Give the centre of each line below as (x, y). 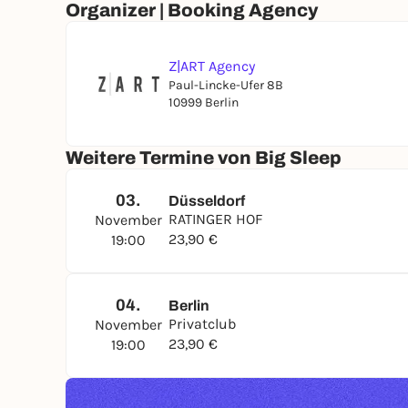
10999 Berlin (204, 102)
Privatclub (202, 324)
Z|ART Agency (212, 66)
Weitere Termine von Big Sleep (204, 158)
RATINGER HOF (215, 219)
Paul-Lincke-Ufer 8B (226, 85)
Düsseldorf (207, 201)
